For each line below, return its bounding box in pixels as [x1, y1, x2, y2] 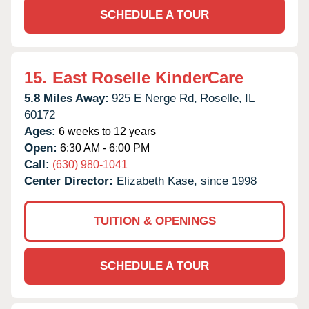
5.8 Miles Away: [24, 91, 109, 105]
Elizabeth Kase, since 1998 [117, 174, 257, 188]
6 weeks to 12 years [56, 125, 156, 137]
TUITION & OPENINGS [93, 214, 216, 228]
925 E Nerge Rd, [112, 91, 197, 105]
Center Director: [24, 174, 117, 188]
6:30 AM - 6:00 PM [57, 141, 150, 154]
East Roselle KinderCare [52, 68, 243, 87]
